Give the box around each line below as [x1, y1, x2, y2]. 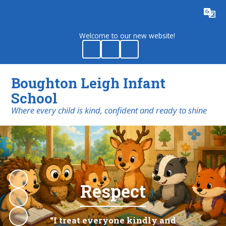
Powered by [119, 8, 159, 18]
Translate [178, 8, 208, 18]
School [11, 88, 58, 107]
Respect [80, 179, 146, 202]
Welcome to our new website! [73, 30, 168, 40]
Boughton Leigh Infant [11, 73, 166, 92]
